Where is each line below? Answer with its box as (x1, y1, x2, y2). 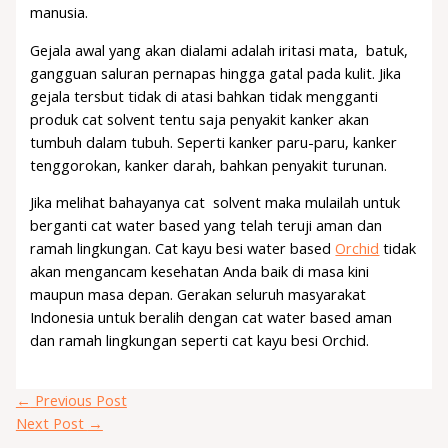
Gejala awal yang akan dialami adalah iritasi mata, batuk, (30, 39, 409, 60)
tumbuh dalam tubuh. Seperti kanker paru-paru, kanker (30, 131, 398, 152)
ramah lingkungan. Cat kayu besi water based (30, 238, 336, 259)
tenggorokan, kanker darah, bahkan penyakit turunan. (30, 154, 388, 175)
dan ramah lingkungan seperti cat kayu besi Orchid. (30, 330, 370, 351)
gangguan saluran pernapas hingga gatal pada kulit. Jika (30, 62, 402, 83)
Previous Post (30, 389, 127, 410)
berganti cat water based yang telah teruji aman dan (30, 215, 383, 236)
